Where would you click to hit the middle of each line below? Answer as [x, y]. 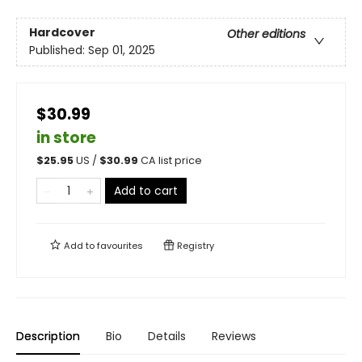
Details [167, 336]
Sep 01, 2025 [122, 51]
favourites [120, 246]
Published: [59, 51]
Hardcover [62, 33]
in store [66, 138]
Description [48, 336]
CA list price [171, 160]
